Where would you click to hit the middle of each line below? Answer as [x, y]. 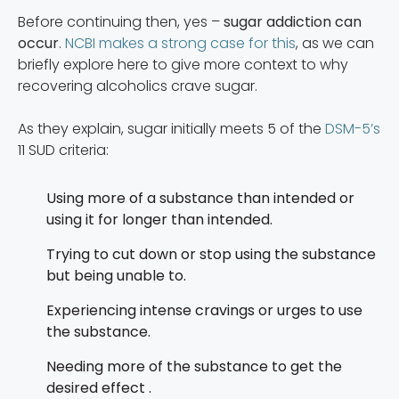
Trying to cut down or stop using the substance [211, 254]
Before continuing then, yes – [121, 21]
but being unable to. [116, 275]
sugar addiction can [293, 21]
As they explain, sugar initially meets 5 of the [171, 128]
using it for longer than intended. [159, 219]
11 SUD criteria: [63, 150]
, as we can [335, 43]
